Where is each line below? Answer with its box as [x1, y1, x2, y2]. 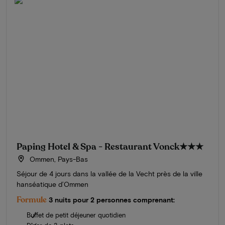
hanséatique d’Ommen [17, 179, 88, 188]
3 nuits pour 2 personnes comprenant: [49, 195, 175, 204]
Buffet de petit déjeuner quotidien [27, 210, 126, 219]
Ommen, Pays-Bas [27, 154, 88, 163]
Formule [17, 194, 47, 205]
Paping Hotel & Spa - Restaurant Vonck [17, 140, 179, 153]
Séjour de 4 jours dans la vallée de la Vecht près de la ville [17, 169, 202, 178]
